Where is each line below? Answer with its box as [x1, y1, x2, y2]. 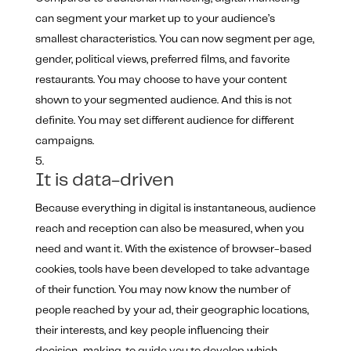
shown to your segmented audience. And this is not [34, 95, 291, 107]
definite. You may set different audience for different [34, 115, 294, 127]
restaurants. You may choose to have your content [34, 74, 287, 86]
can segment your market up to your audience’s [34, 13, 275, 25]
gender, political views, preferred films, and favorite [34, 54, 290, 66]
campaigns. [34, 136, 94, 147]
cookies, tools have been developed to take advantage [34, 264, 309, 276]
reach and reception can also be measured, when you [34, 223, 304, 235]
